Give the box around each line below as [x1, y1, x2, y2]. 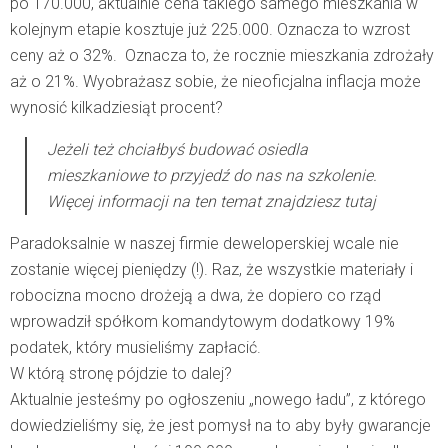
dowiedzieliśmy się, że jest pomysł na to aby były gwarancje [10, 416, 431, 436]
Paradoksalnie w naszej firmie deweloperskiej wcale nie [10, 234, 399, 254]
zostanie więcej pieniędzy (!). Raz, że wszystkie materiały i [10, 260, 413, 280]
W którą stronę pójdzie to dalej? [10, 364, 232, 384]
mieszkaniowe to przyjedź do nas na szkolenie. [47, 166, 377, 186]
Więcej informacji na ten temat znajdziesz [47, 192, 344, 212]
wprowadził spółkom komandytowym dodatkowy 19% [10, 312, 395, 332]
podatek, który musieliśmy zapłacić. [10, 338, 261, 358]
